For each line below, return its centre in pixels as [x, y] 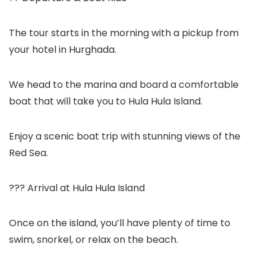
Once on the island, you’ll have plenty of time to [120, 223]
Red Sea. [28, 153]
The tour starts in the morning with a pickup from [124, 33]
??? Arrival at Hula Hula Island [77, 188]
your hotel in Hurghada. [63, 50]
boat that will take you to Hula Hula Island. [106, 101]
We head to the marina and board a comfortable [124, 85]
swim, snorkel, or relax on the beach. [94, 240]
